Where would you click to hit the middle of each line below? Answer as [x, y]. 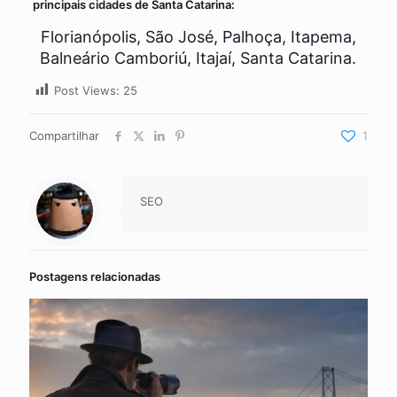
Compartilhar [64, 136]
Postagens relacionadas [95, 277]
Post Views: [86, 90]
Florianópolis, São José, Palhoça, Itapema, [198, 36]
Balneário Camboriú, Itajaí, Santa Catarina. [198, 58]
